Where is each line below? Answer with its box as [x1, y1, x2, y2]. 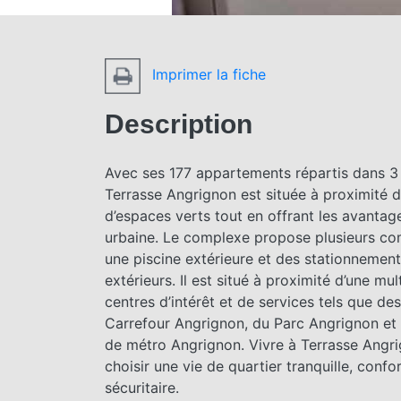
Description [105, 108, 252, 139]
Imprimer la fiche [148, 65, 266, 84]
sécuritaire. [105, 378, 179, 397]
